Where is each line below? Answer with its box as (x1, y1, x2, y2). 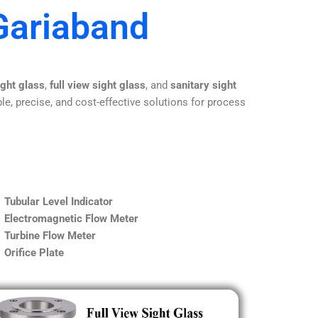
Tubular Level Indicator (4, 194, 113, 208)
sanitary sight (170, 78, 236, 92)
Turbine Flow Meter (4, 229, 96, 242)
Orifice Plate (4, 246, 64, 259)
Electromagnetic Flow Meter (4, 212, 138, 225)
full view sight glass (50, 78, 146, 92)
